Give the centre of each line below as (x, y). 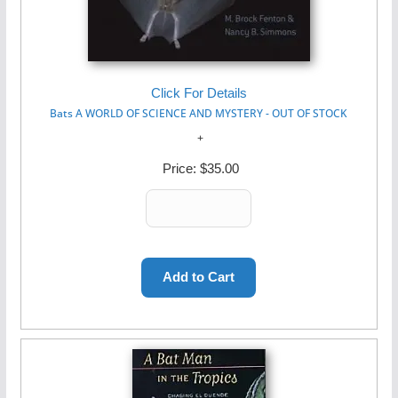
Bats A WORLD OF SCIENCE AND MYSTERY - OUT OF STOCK (199, 113)
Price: (179, 168)
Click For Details (199, 93)
